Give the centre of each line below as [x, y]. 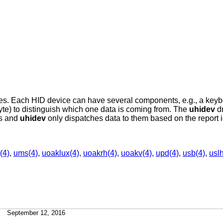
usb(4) [194, 153]
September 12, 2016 [36, 213]
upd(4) [167, 153]
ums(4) [25, 153]
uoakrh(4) [100, 153]
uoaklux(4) [60, 153]
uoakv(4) [136, 153]
